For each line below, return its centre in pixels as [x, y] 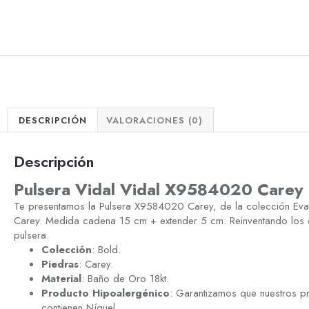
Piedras [60, 265]
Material [61, 279]
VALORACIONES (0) [154, 120]
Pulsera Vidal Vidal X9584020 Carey [159, 190]
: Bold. [106, 250]
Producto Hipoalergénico [106, 293]
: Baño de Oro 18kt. [125, 279]
